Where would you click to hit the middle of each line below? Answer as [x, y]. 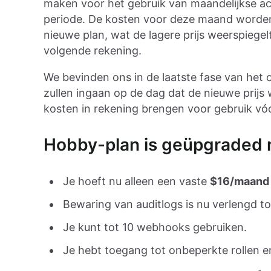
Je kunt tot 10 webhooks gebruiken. [155, 227]
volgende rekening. [93, 51]
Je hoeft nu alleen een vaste [136, 181]
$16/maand [240, 181]
